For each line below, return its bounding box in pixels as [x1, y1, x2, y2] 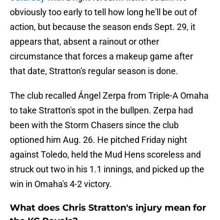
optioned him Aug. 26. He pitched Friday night [10, 135, 187, 145]
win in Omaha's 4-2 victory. [10, 179, 112, 190]
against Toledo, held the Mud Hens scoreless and [10, 149, 201, 160]
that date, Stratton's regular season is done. [10, 66, 178, 77]
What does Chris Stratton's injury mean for [10, 202, 206, 214]
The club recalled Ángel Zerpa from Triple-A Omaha [10, 90, 209, 101]
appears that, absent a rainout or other [10, 36, 159, 47]
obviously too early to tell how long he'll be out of [10, 7, 197, 18]
